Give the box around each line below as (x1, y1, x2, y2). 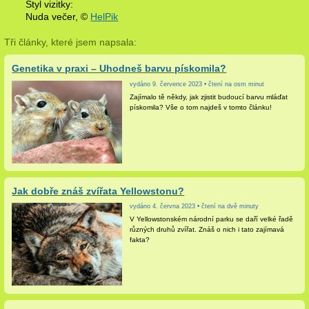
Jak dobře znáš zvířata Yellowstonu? (12, 186, 185, 197)
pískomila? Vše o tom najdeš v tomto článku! (130, 103, 272, 111)
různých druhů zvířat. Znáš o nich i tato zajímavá (130, 226, 285, 234)
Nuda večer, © (26, 10, 91, 22)
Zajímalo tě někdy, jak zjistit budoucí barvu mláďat (130, 92, 288, 101)
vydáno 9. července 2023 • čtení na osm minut (130, 80, 265, 88)
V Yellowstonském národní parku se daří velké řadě (130, 215, 294, 223)
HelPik (90, 10, 119, 22)
